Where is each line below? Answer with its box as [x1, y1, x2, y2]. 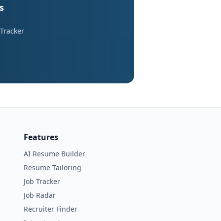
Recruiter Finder [24, 204, 77, 214]
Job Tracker [24, 177, 60, 186]
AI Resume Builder [24, 149, 85, 158]
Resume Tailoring [24, 163, 81, 172]
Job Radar [24, 190, 56, 200]
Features [24, 132, 58, 143]
